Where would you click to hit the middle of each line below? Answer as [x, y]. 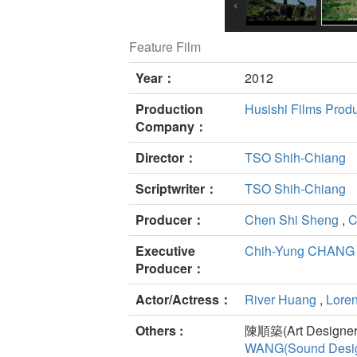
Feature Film [165, 47]
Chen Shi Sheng [292, 220]
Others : [159, 331]
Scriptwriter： [177, 189]
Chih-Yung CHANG [300, 251]
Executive [165, 251]
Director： [166, 158]
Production [169, 109]
